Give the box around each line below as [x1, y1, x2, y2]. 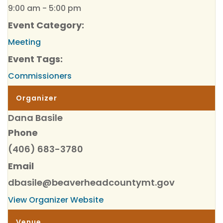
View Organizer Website [8, 194, 104, 206]
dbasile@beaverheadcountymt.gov [8, 176, 175, 189]
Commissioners [8, 70, 72, 82]
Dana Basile [8, 111, 63, 124]
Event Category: [8, 19, 84, 31]
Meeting [8, 36, 41, 48]
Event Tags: [8, 53, 63, 65]
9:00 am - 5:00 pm [8, 2, 81, 14]
